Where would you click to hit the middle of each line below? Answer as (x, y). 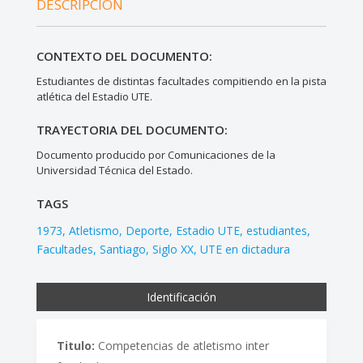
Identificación (181, 297)
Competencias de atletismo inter (181, 346)
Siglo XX (173, 250)
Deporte (147, 231)
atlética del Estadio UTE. (94, 97)
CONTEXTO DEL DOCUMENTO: (124, 56)
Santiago (122, 250)
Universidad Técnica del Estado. (114, 171)
